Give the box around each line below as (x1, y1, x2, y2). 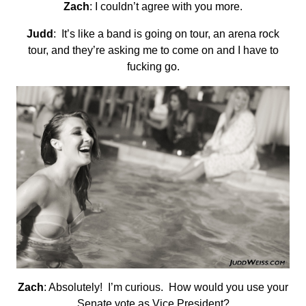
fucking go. (126, 60, 180, 72)
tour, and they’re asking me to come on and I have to (27, 44, 279, 56)
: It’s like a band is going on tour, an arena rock (53, 27, 279, 40)
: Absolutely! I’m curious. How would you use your (44, 281, 288, 294)
